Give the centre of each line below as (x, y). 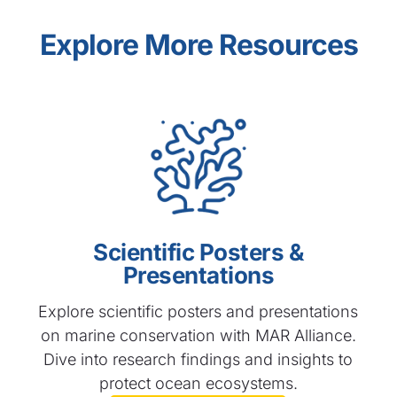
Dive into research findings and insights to (198, 360)
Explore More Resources (198, 45)
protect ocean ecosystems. (198, 384)
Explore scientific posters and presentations (198, 312)
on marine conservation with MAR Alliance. (198, 336)
